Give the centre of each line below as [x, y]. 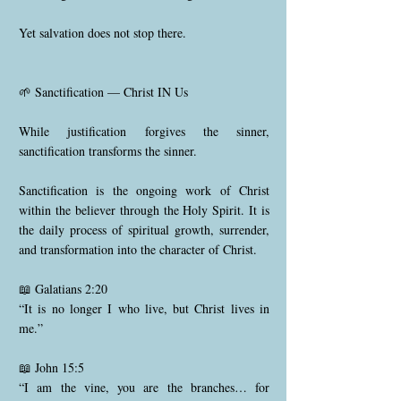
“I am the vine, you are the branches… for [144, 387]
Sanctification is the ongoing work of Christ [144, 190]
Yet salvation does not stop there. [102, 33]
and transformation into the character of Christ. [138, 249]
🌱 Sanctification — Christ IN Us [103, 92]
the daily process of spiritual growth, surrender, [144, 230]
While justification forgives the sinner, [144, 131]
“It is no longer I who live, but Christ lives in [144, 308]
